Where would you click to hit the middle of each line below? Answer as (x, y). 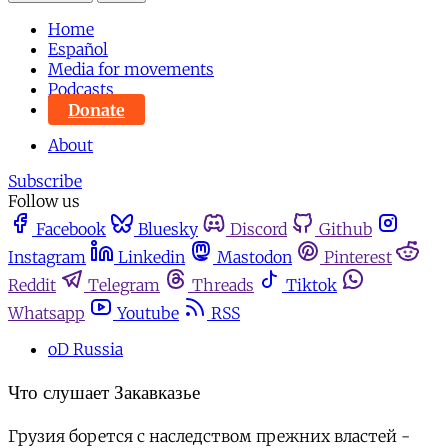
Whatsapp (46, 313)
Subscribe (45, 181)
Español (78, 49)
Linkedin (151, 257)
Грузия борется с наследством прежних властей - (209, 435)
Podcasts (81, 89)
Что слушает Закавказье (104, 393)
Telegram (124, 285)
